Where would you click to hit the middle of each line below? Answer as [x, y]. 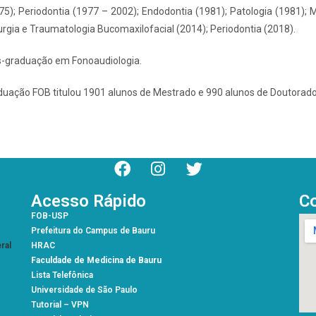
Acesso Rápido [88, 201]
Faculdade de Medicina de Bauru [96, 260]
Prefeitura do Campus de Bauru [93, 230]
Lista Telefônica [62, 275]
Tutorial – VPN [60, 304]
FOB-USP [49, 215]
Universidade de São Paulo [84, 290]
